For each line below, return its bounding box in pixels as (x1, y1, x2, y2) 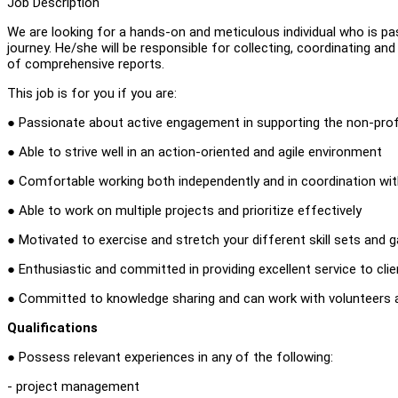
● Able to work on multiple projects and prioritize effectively (7, 202, 362, 219)
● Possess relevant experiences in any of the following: (7, 348, 333, 365)
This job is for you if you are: (7, 84, 177, 101)
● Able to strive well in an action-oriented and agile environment (7, 143, 382, 160)
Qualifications (7, 319, 98, 336)
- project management (7, 378, 139, 394)
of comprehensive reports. (7, 55, 164, 72)
